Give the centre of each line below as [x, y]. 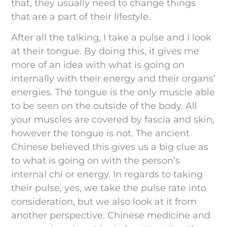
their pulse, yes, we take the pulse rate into [109, 188]
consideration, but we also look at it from [104, 202]
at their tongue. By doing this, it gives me [105, 51]
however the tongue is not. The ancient [101, 134]
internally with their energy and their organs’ [113, 79]
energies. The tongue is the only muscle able [113, 92]
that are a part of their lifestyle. [81, 16]
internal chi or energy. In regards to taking [107, 175]
